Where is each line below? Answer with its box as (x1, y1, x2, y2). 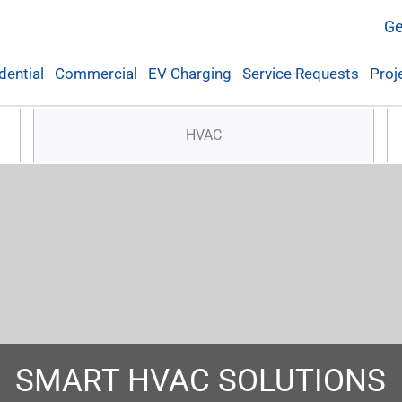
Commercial (54, 64, 137, 83)
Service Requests (241, 64, 359, 83)
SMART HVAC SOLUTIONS (15, 362, 387, 399)
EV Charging (147, 64, 232, 83)
